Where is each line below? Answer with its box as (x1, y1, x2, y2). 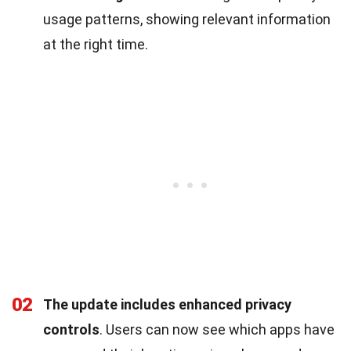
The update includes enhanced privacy (43, 295, 291, 313)
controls (43, 320, 100, 338)
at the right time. (43, 35, 148, 52)
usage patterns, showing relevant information (43, 10, 331, 27)
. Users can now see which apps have (100, 320, 335, 338)
